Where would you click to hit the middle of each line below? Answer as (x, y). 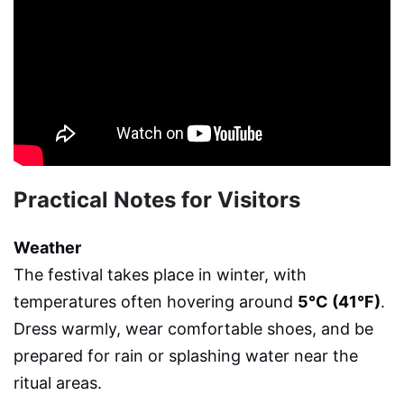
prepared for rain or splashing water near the (186, 355)
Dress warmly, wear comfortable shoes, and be (193, 328)
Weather (47, 247)
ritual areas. (58, 382)
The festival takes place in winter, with (160, 274)
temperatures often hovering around (156, 301)
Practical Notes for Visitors (157, 199)
